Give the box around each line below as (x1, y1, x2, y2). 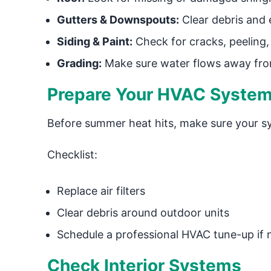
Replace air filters (56, 184, 145, 197)
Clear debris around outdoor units (56, 206, 229, 219)
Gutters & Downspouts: (56, 13, 179, 26)
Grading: (56, 57, 102, 70)
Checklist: (47, 148, 97, 161)
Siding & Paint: (56, 35, 132, 48)
